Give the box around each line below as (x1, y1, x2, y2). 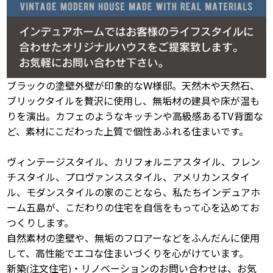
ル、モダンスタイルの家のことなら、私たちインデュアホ (7, 185, 261, 200)
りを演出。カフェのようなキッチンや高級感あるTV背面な (7, 109, 264, 124)
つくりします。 (7, 216, 74, 230)
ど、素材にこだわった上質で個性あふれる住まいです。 (7, 124, 249, 139)
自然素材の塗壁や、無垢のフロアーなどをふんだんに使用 (7, 231, 260, 246)
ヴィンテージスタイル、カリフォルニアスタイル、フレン (7, 155, 261, 169)
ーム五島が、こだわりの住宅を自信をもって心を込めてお (7, 200, 260, 215)
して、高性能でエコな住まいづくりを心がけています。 (7, 246, 249, 261)
